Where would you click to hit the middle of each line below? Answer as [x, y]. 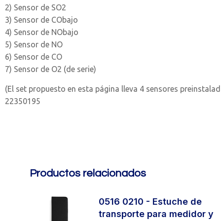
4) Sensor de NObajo [42, 32]
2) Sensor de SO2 [36, 7]
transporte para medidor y [156, 214]
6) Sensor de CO [34, 57]
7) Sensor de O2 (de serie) [51, 69]
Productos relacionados [88, 173]
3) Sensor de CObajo [41, 20]
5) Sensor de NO [34, 44]
